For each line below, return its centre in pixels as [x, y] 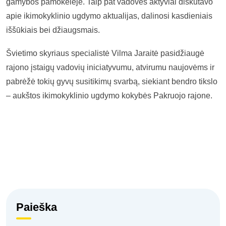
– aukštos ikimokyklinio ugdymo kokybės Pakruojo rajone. [109, 96]
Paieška [37, 207]
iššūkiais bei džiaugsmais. [53, 30]
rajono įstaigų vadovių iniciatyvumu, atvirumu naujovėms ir [110, 68]
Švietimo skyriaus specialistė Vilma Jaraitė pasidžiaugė [105, 53]
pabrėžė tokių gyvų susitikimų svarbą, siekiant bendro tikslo [112, 82]
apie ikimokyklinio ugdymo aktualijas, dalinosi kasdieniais [109, 16]
